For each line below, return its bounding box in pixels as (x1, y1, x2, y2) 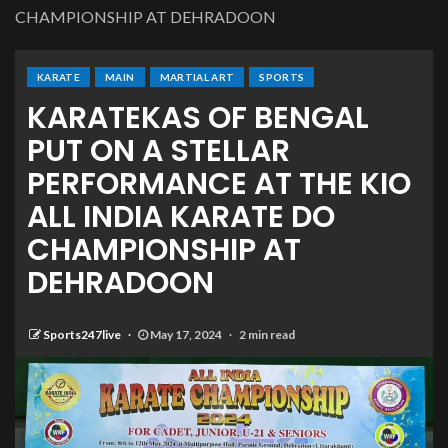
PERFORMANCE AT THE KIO (27, 163, 411, 206)
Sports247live (43, 327, 123, 343)
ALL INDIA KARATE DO (27, 196, 335, 239)
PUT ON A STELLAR (27, 130, 290, 173)
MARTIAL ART (159, 71, 235, 84)
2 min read (239, 327, 295, 343)
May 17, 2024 (148, 327, 224, 343)
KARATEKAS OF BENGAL (27, 97, 369, 140)
